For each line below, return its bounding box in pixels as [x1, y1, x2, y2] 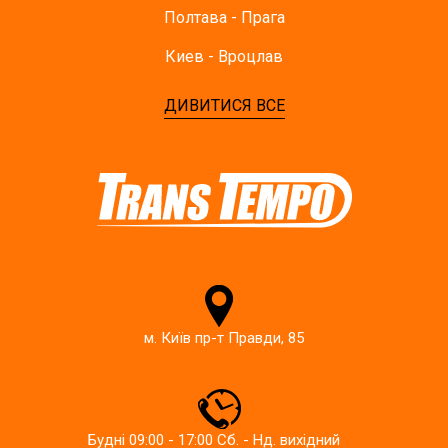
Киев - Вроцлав [165, 47, 283, 66]
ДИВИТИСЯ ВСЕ [163, 96, 285, 115]
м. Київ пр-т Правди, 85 [144, 329, 304, 347]
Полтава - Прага [163, 8, 285, 27]
